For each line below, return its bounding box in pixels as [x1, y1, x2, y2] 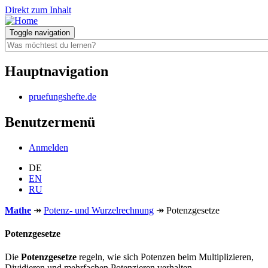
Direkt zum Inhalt [5, 5, 71, 15]
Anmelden [29, 142, 68, 153]
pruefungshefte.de [29, 91, 96, 102]
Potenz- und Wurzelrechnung [44, 205, 154, 215]
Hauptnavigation [5, 63, 108, 79]
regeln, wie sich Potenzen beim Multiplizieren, [77, 252, 254, 263]
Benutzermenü [5, 114, 95, 130]
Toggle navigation [10, 28, 70, 37]
